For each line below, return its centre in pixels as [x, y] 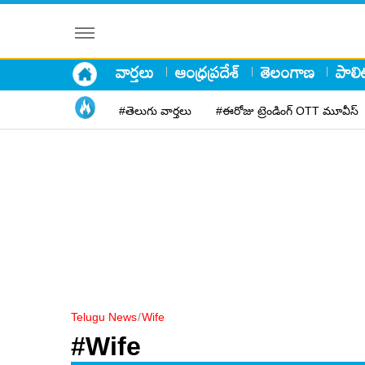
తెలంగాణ [288, 71]
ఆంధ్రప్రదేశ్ [207, 71]
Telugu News [104, 317]
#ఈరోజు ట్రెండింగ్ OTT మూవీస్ [287, 110]
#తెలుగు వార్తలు [155, 110]
